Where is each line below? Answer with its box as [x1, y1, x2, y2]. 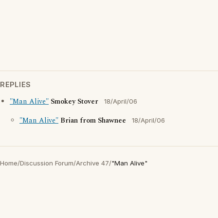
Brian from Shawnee [60, 115, 126, 127]
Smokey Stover [51, 96, 98, 108]
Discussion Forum [20, 159, 73, 167]
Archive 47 [76, 159, 109, 167]
